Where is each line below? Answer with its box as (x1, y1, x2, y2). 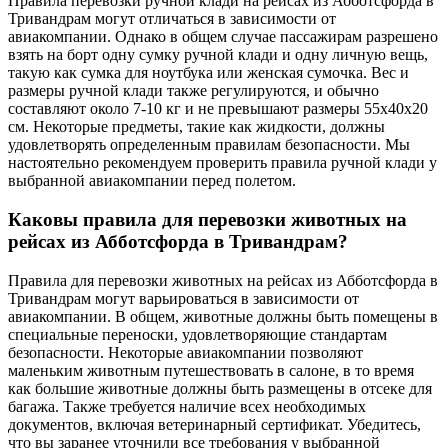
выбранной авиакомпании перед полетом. (8, 172, 296, 190)
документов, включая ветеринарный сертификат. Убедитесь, (8, 415, 421, 433)
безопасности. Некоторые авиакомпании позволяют (8, 343, 363, 361)
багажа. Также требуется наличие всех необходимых (8, 397, 366, 415)
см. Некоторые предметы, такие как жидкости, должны (8, 118, 385, 136)
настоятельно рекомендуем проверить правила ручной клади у (8, 154, 437, 172)
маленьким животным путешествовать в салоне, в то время (8, 361, 414, 379)
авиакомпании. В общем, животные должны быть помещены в (8, 307, 438, 325)
